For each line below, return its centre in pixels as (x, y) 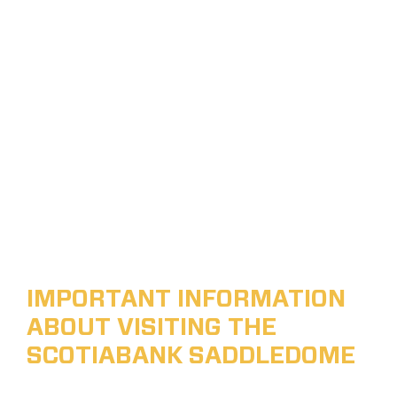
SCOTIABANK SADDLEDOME (191, 356)
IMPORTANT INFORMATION (186, 300)
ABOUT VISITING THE (152, 328)
